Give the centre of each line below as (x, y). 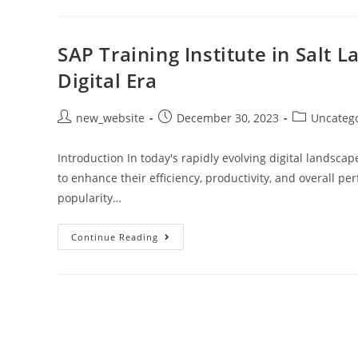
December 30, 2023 (228, 117)
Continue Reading (115, 237)
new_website (110, 117)
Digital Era (107, 80)
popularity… (89, 197)
